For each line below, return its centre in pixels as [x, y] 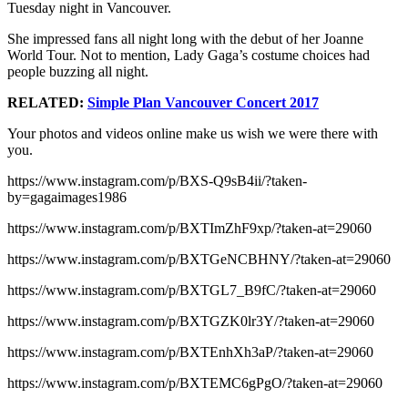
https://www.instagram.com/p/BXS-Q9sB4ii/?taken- [157, 181]
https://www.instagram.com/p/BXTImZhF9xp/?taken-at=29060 [189, 228]
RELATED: [47, 102]
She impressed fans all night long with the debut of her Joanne [185, 39]
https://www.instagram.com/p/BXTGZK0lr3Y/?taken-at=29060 [191, 321]
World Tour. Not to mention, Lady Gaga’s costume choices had [189, 55]
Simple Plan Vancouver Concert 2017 [203, 102]
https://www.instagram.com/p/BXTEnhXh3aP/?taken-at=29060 [190, 352]
